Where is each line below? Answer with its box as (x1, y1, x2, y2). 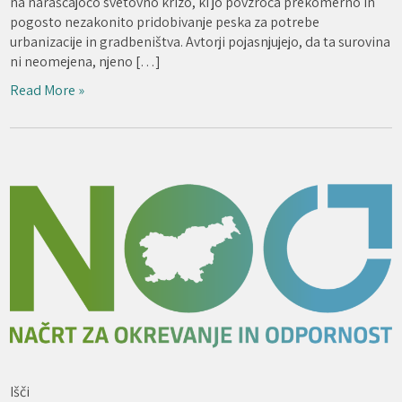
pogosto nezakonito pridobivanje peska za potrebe (10, 12, 320, 31)
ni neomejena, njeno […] (10, 51, 162, 71)
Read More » (10, 80, 85, 100)
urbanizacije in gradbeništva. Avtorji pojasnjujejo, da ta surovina (10, 31, 391, 51)
